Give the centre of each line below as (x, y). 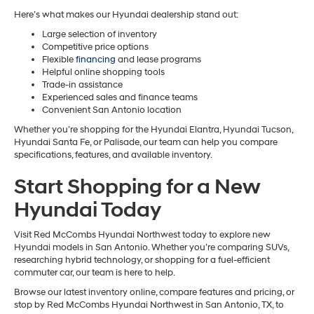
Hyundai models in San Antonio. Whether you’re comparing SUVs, (151, 247)
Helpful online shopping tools (103, 72)
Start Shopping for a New (137, 186)
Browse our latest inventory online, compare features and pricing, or (154, 292)
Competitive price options (95, 47)
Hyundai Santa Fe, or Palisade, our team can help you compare (146, 142)
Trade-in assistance (82, 84)
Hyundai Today (88, 210)
